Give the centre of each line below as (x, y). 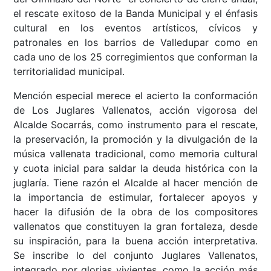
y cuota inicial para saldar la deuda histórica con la (135, 168)
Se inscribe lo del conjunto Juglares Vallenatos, (135, 256)
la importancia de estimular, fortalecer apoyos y (135, 198)
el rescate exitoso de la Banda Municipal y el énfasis (135, 14)
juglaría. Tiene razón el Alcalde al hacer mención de (135, 183)
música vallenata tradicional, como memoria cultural (135, 154)
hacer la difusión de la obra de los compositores (135, 212)
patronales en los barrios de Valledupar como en (135, 43)
